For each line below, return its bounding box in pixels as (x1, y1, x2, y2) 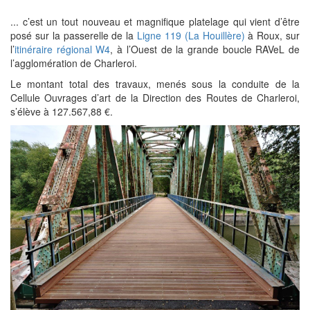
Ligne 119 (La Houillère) (137, 28, 245, 43)
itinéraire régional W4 (15, 42, 111, 57)
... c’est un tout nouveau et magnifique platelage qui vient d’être (10, 15, 300, 29)
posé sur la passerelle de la (10, 28, 137, 43)
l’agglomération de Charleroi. (10, 56, 137, 71)
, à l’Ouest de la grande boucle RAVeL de (110, 42, 300, 57)
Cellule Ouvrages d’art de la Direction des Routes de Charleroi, (10, 91, 300, 105)
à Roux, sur (244, 28, 300, 43)
